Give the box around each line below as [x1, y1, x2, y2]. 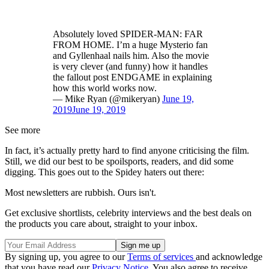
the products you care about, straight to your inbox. [5, 219, 198, 229]
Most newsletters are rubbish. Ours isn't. [5, 187, 156, 198]
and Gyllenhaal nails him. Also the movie [53, 50, 209, 61]
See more [5, 125, 40, 136]
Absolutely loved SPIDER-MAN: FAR [53, 29, 203, 40]
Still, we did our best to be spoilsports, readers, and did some [5, 156, 234, 167]
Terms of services [127, 252, 196, 262]
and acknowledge [196, 252, 262, 262]
